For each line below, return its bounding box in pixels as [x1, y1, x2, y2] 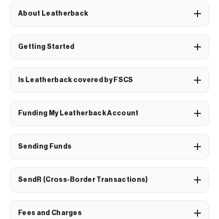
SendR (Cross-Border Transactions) [18, 176, 148, 183]
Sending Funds [18, 143, 72, 150]
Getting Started [18, 43, 75, 50]
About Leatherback [18, 10, 88, 17]
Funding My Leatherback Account [18, 109, 139, 117]
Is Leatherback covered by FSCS [18, 76, 133, 84]
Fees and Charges [18, 209, 82, 217]
